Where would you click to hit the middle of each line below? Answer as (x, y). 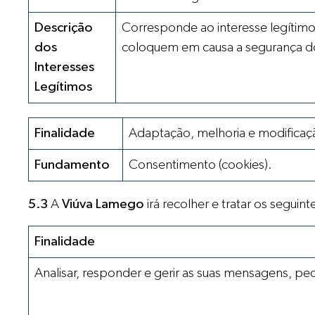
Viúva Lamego (103, 204)
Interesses (65, 67)
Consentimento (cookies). (201, 165)
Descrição (64, 28)
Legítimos (64, 87)
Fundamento (72, 165)
